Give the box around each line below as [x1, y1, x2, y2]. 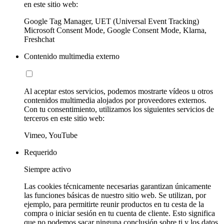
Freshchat [24, 34, 54, 43]
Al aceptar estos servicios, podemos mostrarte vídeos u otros [24, 86, 213, 95]
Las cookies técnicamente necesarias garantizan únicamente [24, 181, 211, 190]
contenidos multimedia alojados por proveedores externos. [24, 95, 206, 104]
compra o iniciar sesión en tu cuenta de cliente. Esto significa [24, 208, 215, 217]
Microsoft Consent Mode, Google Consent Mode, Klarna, [24, 25, 206, 34]
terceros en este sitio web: [24, 113, 104, 122]
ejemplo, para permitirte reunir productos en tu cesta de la [24, 199, 204, 208]
